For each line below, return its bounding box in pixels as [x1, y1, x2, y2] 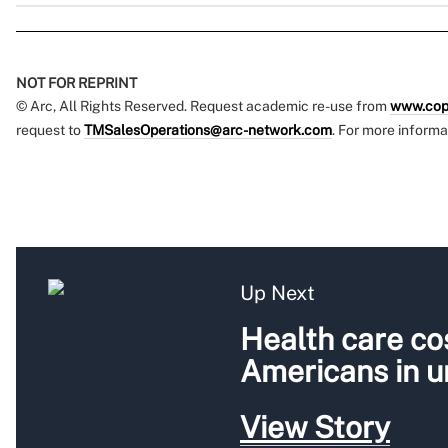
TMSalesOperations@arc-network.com [84, 122, 332, 139]
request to [16, 122, 84, 139]
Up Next [240, 281, 315, 306]
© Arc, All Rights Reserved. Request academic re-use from [16, 98, 390, 115]
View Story [240, 409, 390, 446]
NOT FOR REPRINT [16, 75, 137, 92]
